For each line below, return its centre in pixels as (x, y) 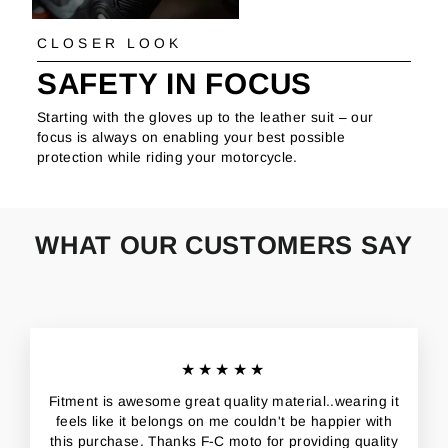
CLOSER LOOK (110, 44)
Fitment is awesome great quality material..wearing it (224, 402)
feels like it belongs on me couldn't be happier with (224, 422)
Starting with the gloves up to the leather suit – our (205, 117)
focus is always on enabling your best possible (191, 137)
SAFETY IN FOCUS (175, 83)
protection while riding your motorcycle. (167, 157)
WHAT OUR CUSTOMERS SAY (224, 245)
